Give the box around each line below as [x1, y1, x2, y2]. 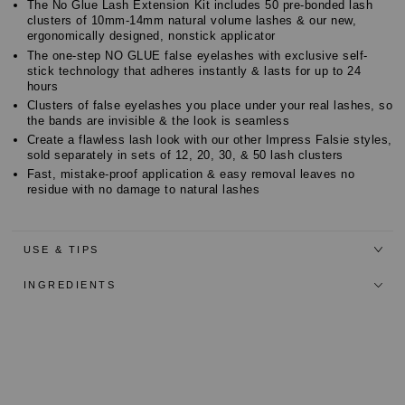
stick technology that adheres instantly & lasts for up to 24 [26, 63, 362, 78]
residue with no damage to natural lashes [26, 183, 260, 197]
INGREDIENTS [23, 278, 117, 290]
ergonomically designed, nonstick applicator [26, 29, 276, 43]
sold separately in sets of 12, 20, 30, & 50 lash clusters [26, 148, 344, 163]
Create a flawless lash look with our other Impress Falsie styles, [26, 133, 392, 147]
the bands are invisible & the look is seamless [26, 113, 290, 127]
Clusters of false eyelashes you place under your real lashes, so [26, 98, 393, 112]
